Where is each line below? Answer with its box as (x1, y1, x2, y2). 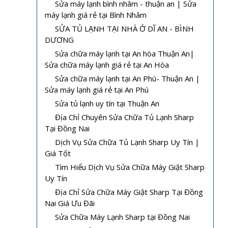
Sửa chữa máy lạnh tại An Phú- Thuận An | (55, 73, 200, 83)
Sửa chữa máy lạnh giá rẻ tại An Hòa (45, 59, 169, 70)
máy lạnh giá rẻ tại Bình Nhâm (45, 9, 147, 20)
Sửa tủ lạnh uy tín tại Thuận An (55, 98, 159, 108)
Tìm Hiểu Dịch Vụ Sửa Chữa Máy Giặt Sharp (55, 161, 205, 172)
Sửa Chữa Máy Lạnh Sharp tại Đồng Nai (55, 211, 190, 222)
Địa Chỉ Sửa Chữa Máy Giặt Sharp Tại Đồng (55, 186, 203, 197)
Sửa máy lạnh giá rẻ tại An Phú (45, 84, 149, 95)
